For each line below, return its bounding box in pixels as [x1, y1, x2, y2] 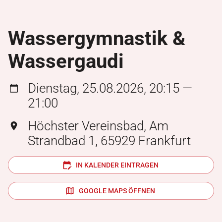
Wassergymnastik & [8, 27, 185, 50]
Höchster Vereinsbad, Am [28, 118, 168, 133]
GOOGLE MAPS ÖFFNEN [79, 187, 155, 195]
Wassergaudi [8, 50, 124, 73]
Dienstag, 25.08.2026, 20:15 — [28, 81, 192, 96]
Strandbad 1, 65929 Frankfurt [28, 133, 191, 148]
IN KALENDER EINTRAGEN [75, 161, 159, 169]
